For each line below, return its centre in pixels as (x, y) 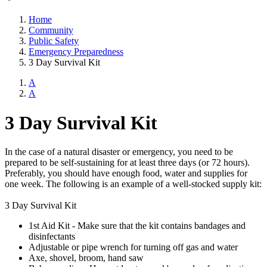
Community (51, 30)
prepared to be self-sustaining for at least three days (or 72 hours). (127, 163)
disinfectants (52, 237)
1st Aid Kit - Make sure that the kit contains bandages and (137, 226)
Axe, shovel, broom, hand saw (86, 258)
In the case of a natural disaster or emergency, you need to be (119, 152)
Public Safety (54, 41)
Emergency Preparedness (76, 52)
